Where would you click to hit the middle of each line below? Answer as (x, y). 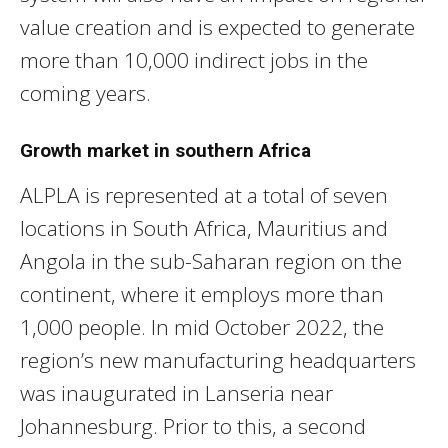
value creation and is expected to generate (217, 26)
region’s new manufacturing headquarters (218, 359)
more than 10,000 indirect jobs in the (194, 59)
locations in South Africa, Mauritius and (204, 227)
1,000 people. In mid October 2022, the (202, 326)
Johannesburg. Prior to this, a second (193, 425)
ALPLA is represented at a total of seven (204, 194)
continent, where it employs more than (202, 293)
